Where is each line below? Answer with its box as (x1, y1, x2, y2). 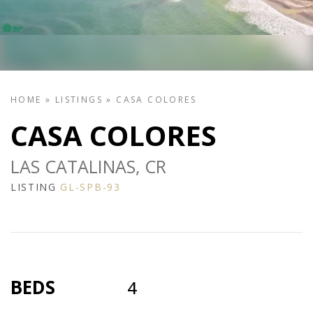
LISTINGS (54, 94, 103, 106)
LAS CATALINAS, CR (10, 154, 166, 179)
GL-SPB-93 (60, 180, 121, 194)
